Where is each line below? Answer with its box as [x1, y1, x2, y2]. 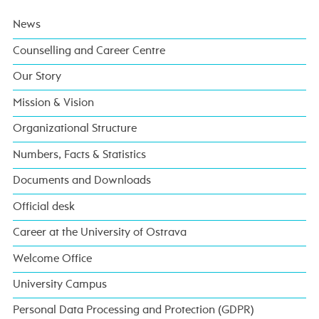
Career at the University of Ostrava [12, 227, 187, 239]
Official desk [12, 201, 75, 213]
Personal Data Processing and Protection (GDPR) [12, 305, 254, 317]
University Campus [12, 278, 107, 291]
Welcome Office [12, 253, 92, 265]
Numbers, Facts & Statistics [12, 149, 146, 161]
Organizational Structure [12, 123, 137, 135]
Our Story [12, 71, 61, 83]
